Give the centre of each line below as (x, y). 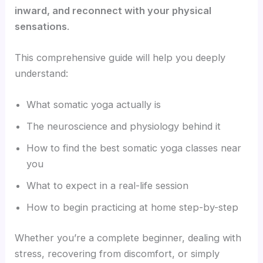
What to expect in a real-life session (108, 186)
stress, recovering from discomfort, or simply (117, 253)
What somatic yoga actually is (94, 105)
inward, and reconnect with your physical (113, 10)
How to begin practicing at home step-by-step (133, 208)
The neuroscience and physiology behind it (124, 127)
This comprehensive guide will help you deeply (120, 57)
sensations (41, 26)
